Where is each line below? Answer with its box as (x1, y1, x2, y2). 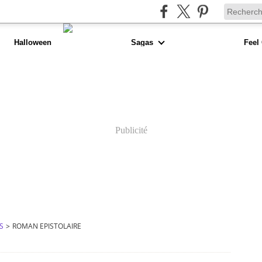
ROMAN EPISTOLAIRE (12, 221, 81, 231)
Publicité (115, 125, 147, 135)
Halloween (13, 37, 51, 47)
